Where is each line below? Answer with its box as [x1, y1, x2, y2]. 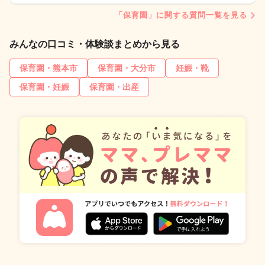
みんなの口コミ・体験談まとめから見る [9, 39, 180, 50]
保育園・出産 [89, 82, 139, 92]
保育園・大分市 [98, 63, 156, 73]
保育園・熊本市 [20, 63, 77, 73]
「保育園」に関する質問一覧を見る [115, 11, 247, 20]
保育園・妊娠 [20, 82, 69, 92]
